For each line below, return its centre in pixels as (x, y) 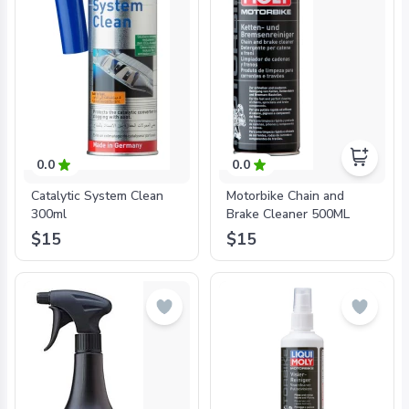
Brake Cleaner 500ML (288, 214)
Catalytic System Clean (97, 196)
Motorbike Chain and (285, 196)
